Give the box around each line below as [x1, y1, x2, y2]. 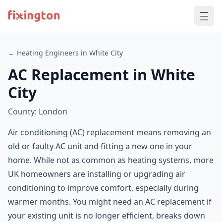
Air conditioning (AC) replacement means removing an [8, 127, 211, 138]
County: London [8, 106, 67, 117]
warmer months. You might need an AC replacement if [8, 196, 212, 207]
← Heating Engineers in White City [8, 48, 123, 57]
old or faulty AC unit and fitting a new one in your [8, 141, 192, 152]
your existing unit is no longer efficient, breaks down [8, 210, 205, 221]
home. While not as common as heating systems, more [8, 155, 214, 166]
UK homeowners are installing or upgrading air [8, 168, 185, 179]
